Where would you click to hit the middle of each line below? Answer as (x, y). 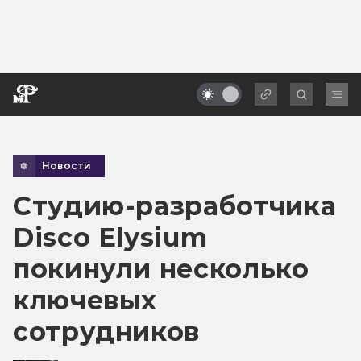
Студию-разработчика (175, 205)
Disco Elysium (110, 237)
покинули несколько (161, 268)
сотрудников (107, 331)
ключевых (85, 300)
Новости (67, 165)
